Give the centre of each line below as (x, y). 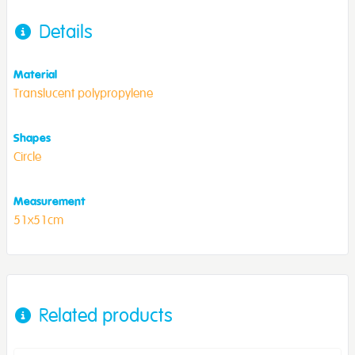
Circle (27, 157)
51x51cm (38, 220)
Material (35, 74)
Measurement (50, 201)
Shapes (32, 137)
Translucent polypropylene (83, 93)
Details (66, 31)
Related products (106, 315)
